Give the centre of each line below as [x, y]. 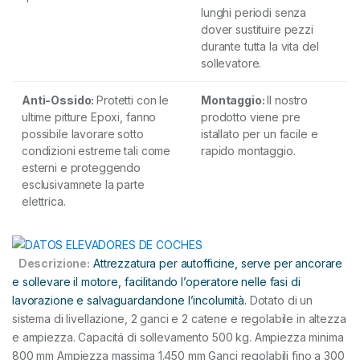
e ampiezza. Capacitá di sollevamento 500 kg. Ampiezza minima [178, 337]
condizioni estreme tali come [96, 150]
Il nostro [288, 100]
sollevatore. [231, 63]
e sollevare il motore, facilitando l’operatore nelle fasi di [156, 281]
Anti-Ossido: [59, 100]
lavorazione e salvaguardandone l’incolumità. [129, 300]
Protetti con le [133, 100]
